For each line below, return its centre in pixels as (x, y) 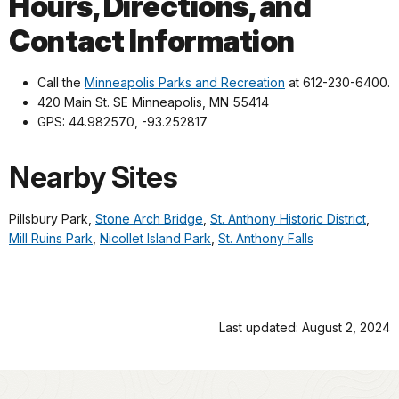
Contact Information (152, 41)
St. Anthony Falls (266, 238)
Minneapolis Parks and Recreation (185, 82)
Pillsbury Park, (52, 218)
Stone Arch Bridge (149, 218)
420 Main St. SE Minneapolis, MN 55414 (153, 102)
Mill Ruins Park (51, 238)
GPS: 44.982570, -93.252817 (122, 121)
